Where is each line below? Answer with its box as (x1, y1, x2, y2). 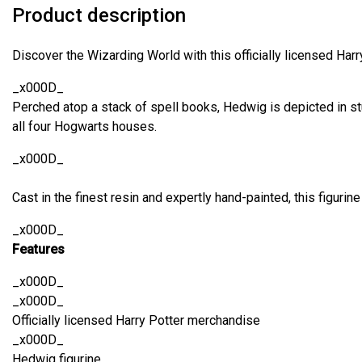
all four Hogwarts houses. (12, 119, 157, 134)
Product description (12, 4, 186, 27)
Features (12, 242, 65, 257)
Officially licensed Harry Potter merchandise (12, 313, 260, 328)
